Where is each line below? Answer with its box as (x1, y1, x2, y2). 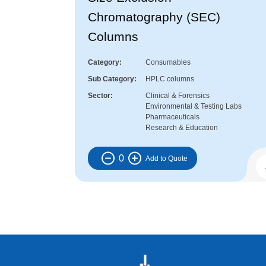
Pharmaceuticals (145, 113, 199, 122)
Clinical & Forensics (145, 91, 210, 100)
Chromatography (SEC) (88, 10, 220, 24)
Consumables (145, 58, 191, 67)
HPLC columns (145, 75, 194, 84)
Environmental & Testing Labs (145, 102, 242, 111)
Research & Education (145, 123, 218, 132)
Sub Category (88, 75, 134, 84)
